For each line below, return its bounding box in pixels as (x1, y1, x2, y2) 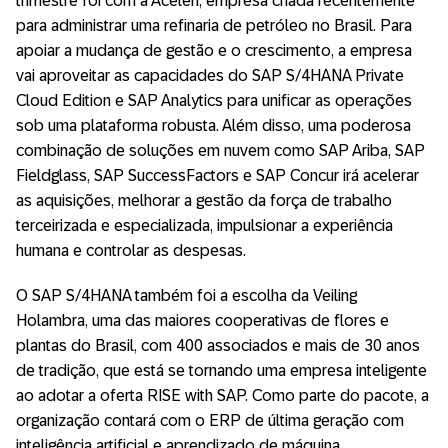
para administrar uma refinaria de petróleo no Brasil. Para (16, 16, 412, 34)
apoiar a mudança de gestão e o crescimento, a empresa (16, 41, 412, 59)
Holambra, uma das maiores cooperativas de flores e (16, 311, 389, 329)
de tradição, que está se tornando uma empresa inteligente (16, 361, 427, 379)
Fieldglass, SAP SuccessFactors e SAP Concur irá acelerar (16, 166, 419, 184)
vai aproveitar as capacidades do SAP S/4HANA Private (16, 66, 404, 84)
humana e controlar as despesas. (16, 241, 246, 259)
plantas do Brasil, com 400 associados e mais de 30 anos (16, 336, 420, 354)
